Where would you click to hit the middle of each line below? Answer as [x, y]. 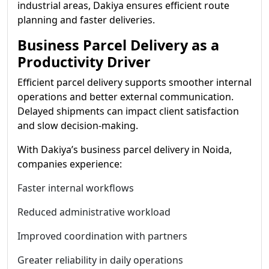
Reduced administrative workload [94, 212]
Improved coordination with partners [102, 236]
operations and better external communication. [125, 97]
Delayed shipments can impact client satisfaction [128, 111]
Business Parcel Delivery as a [118, 45]
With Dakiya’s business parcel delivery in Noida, [125, 150]
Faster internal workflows [76, 188]
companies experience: [70, 164]
